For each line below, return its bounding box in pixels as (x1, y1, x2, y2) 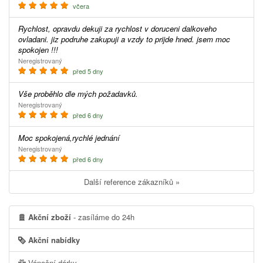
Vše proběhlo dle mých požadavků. (23, 88, 138, 100)
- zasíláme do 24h (71, 211, 134, 223)
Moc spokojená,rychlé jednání (25, 132, 120, 144)
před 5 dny (71, 66, 103, 76)
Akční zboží (28, 211, 71, 223)
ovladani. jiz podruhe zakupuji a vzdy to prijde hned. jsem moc (18, 33, 230, 45)
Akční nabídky (26, 234, 80, 246)
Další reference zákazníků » (89, 176, 180, 188)
